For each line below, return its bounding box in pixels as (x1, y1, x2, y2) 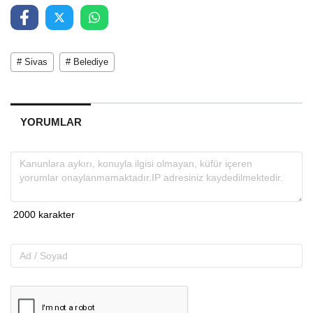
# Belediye (66, 56, 108, 67)
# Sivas (17, 56, 48, 67)
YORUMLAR (20, 115, 82, 128)
